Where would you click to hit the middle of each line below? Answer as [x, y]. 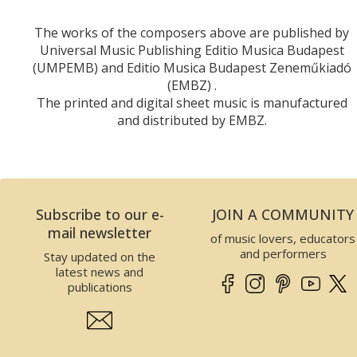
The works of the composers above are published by [192, 33]
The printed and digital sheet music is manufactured [192, 103]
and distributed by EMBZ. [192, 121]
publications [100, 287]
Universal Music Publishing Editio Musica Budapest [192, 51]
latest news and [100, 272]
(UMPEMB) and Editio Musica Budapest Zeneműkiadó [192, 68]
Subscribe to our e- [100, 215]
